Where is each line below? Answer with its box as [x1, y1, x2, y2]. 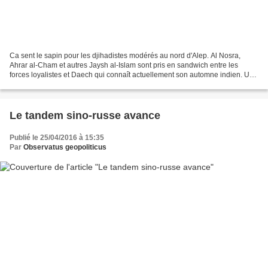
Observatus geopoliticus [23, 142, 106, 151]
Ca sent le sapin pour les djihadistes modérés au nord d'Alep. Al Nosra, [10, 51, 240, 60]
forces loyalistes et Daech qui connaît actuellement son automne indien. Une [10, 70, 258, 79]
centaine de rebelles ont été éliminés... [10, 80, 135, 89]
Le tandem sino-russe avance [10, 109, 160, 121]
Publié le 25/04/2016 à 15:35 [10, 133, 104, 142]
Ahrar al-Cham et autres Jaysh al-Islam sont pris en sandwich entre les [10, 60, 238, 69]
